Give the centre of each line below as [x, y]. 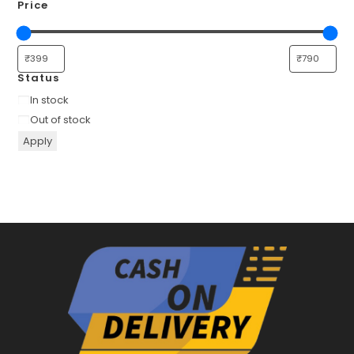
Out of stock [61, 119]
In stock [50, 100]
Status [39, 77]
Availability [46, 99]
